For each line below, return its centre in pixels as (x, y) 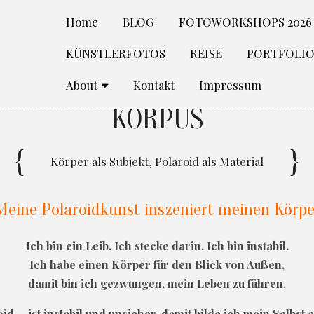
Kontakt (154, 85)
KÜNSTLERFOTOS (116, 53)
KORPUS (157, 119)
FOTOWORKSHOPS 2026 (245, 22)
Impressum (230, 85)
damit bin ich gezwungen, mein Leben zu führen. (157, 283)
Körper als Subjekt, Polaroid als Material (157, 161)
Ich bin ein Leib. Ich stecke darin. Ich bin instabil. (157, 245)
